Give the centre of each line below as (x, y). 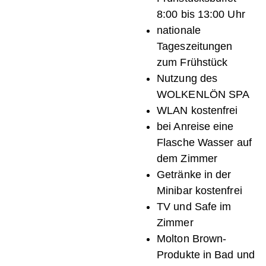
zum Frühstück (192, 63)
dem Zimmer (187, 159)
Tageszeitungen (195, 47)
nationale (179, 31)
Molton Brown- (192, 239)
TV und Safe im (194, 207)
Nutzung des (187, 79)
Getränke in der (194, 175)
